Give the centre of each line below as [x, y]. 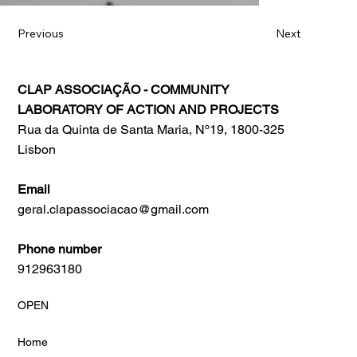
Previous [41, 34]
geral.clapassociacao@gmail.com [114, 209]
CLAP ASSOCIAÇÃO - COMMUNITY [124, 89]
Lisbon [37, 149]
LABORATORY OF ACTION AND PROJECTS [149, 109]
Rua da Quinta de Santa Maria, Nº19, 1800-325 [151, 129]
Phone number [60, 249]
